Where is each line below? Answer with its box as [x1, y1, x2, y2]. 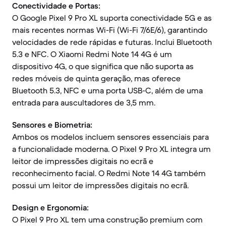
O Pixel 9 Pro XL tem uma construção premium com [12, 214, 203, 224]
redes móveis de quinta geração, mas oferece [12, 73, 181, 83]
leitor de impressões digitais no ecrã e [12, 156, 153, 166]
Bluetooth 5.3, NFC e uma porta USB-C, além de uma [12, 85, 203, 95]
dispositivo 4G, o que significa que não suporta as [12, 61, 194, 71]
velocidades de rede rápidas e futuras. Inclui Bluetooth [12, 37, 212, 47]
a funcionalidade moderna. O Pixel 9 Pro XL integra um [12, 144, 211, 154]
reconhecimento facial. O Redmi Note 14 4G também [12, 168, 206, 178]
